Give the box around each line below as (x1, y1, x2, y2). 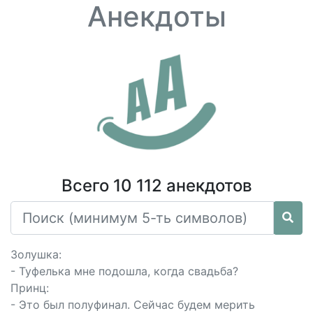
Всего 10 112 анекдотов (61, 175, 252, 196)
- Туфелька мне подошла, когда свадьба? (10, 264, 238, 278)
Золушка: (10, 247, 61, 261)
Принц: (10, 281, 49, 295)
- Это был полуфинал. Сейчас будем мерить (10, 298, 255, 312)
